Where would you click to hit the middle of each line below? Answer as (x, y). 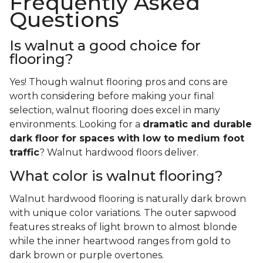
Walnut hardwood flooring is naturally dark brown (128, 199)
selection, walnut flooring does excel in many (115, 110)
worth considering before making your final (112, 96)
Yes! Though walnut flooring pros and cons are (119, 82)
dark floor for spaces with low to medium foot (127, 139)
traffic (24, 153)
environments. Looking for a (76, 124)
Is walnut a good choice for (105, 46)
